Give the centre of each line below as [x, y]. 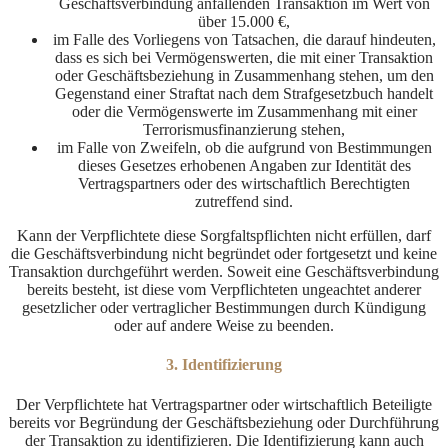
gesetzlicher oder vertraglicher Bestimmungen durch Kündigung [224, 308]
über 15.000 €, [244, 22]
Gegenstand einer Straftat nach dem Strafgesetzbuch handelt [244, 94]
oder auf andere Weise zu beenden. [224, 326]
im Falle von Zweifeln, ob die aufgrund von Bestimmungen [244, 148]
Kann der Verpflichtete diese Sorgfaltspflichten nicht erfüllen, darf [224, 236]
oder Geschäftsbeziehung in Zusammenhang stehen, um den [244, 76]
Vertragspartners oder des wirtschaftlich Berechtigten [244, 184]
